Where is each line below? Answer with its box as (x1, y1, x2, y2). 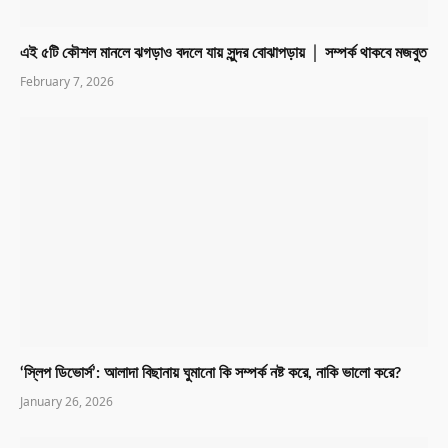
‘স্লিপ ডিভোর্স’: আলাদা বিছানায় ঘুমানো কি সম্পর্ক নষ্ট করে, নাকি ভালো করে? (20, 364, 401, 381)
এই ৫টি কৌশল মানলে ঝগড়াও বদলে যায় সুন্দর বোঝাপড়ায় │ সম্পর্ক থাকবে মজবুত (20, 45, 427, 62)
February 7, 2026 (20, 73, 114, 91)
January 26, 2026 (20, 392, 113, 410)
